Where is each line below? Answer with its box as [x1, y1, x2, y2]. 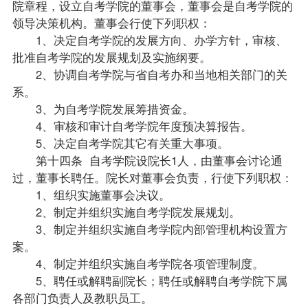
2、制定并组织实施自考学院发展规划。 [12, 203, 241, 220]
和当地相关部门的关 [181, 65, 287, 82]
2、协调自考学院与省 [12, 65, 147, 82]
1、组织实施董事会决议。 [12, 186, 170, 203]
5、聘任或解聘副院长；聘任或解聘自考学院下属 [12, 272, 287, 289]
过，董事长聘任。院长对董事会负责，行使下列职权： [12, 168, 293, 186]
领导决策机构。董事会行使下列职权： [12, 14, 211, 31]
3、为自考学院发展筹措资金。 [12, 100, 194, 117]
